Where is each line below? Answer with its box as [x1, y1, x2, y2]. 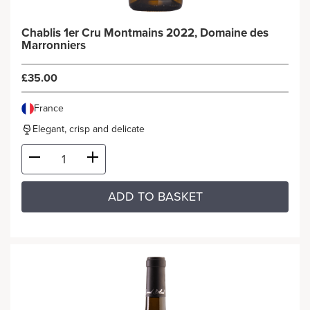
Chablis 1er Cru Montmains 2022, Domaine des [21, 26, 268, 40]
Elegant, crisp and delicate [33, 123, 145, 135]
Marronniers [21, 38, 86, 53]
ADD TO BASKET [107, 189, 203, 204]
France [34, 102, 64, 114]
